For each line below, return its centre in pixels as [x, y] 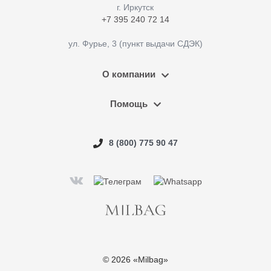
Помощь [129, 103]
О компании [129, 74]
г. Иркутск [135, 8]
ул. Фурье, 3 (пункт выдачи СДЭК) [135, 44]
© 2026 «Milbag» [135, 260]
